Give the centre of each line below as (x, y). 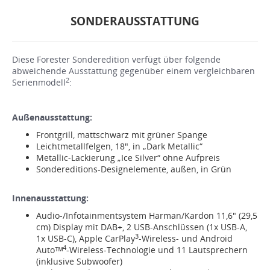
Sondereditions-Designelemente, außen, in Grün (134, 169)
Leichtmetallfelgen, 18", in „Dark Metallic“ (119, 146)
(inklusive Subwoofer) (79, 262)
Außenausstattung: (52, 118)
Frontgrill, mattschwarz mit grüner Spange (122, 135)
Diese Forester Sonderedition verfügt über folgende (116, 60)
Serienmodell (39, 83)
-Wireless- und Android (186, 239)
